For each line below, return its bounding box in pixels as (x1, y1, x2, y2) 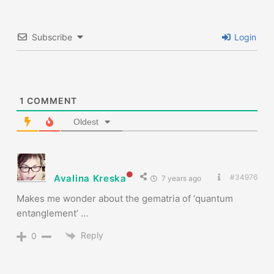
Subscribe (32, 32, 72, 43)
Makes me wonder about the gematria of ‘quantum (17, 193, 233, 205)
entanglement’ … (17, 207, 88, 220)
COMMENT (24, 95, 77, 106)
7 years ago (159, 174, 201, 183)
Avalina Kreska (54, 172, 127, 185)
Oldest (73, 117, 98, 127)
